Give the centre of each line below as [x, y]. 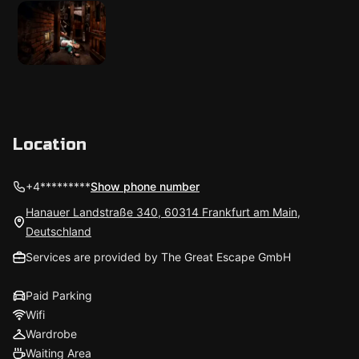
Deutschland [58, 231]
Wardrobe [51, 334]
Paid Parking [59, 295]
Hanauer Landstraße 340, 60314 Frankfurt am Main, [163, 212]
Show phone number [145, 186]
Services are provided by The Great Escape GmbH [158, 257]
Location [50, 145]
